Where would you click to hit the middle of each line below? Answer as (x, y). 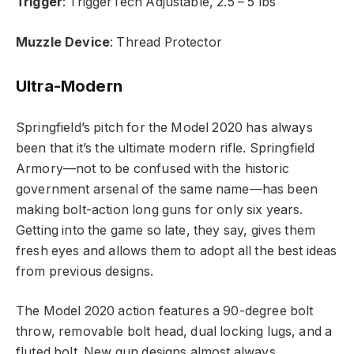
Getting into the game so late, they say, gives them (166, 230)
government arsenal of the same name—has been (167, 189)
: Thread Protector (166, 42)
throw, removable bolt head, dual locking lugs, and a (174, 332)
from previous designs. (85, 271)
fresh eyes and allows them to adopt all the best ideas (177, 250)
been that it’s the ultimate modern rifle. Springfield (166, 148)
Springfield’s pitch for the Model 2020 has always (164, 127)
